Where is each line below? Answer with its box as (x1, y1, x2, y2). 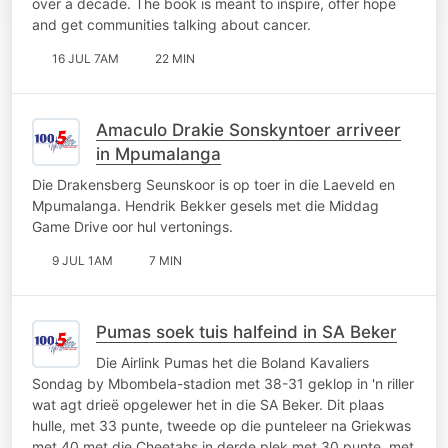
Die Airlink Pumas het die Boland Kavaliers (96, 353, 369, 371)
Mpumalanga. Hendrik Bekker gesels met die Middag (32, 196, 379, 214)
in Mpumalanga (96, 143, 221, 164)
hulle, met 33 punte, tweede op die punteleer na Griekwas (32, 416, 411, 434)
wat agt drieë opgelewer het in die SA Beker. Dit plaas (32, 395, 384, 413)
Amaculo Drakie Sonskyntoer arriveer (96, 119, 401, 140)
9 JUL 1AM (52, 252, 113, 268)
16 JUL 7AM (52, 50, 119, 66)
